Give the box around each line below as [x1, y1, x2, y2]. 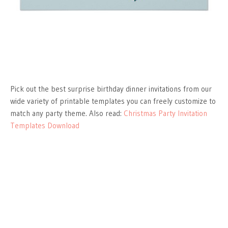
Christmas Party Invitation [124, 108, 207, 118]
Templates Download [10, 120, 79, 130]
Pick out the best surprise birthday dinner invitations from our [10, 83, 212, 94]
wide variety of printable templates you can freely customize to [10, 96, 216, 106]
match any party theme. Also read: [10, 108, 124, 118]
